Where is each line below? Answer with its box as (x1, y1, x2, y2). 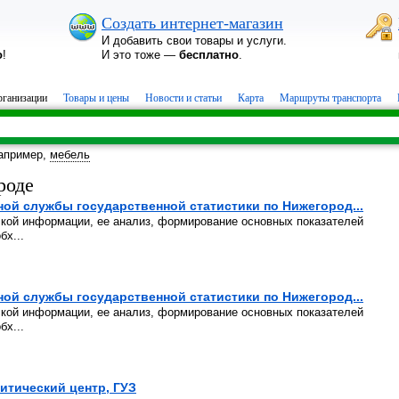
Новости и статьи (145, 92, 222, 104)
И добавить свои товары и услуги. (102, 34, 287, 47)
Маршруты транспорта (280, 92, 381, 104)
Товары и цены (63, 92, 129, 104)
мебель (50, 148, 90, 161)
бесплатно (179, 48, 239, 61)
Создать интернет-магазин (102, 14, 283, 32)
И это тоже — (102, 48, 179, 61)
